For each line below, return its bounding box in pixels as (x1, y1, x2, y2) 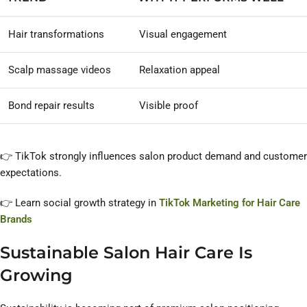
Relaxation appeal (139, 64, 220, 77)
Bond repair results (8, 99, 95, 112)
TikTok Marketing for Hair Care (159, 197, 300, 210)
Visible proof (139, 99, 198, 112)
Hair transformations (8, 28, 104, 41)
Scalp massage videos (8, 64, 111, 77)
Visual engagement (139, 28, 227, 41)
